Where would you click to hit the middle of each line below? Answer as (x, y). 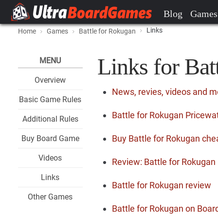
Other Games (50, 197)
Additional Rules (50, 119)
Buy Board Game (50, 138)
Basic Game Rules (50, 100)
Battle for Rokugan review (161, 185)
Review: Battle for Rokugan (163, 162)
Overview (50, 80)
